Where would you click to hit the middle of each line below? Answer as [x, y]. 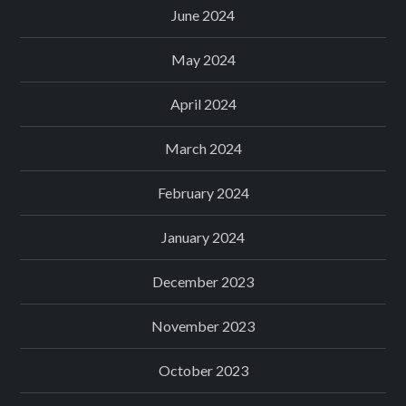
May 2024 [203, 60]
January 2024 [203, 237]
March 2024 [203, 149]
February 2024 [203, 193]
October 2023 [203, 371]
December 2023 [203, 282]
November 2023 [203, 326]
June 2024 [203, 15]
